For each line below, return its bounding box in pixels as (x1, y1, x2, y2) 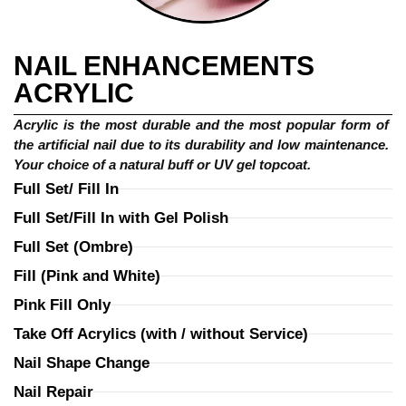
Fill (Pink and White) (14, 266, 160, 285)
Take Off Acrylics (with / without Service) (14, 324, 308, 343)
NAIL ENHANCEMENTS (14, 50, 314, 81)
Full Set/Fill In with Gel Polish (14, 208, 228, 227)
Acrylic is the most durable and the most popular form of (14, 116, 392, 132)
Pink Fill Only (14, 295, 111, 314)
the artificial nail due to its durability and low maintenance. (14, 136, 392, 152)
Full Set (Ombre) (14, 237, 133, 256)
